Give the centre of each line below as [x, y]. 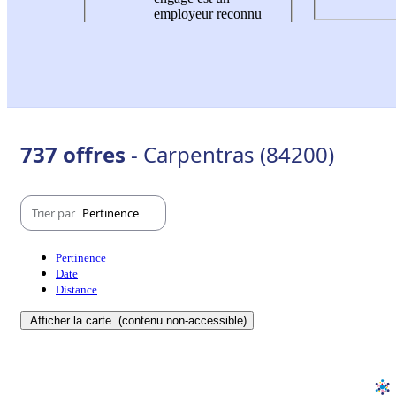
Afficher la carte [72, 321]
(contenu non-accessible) [181, 321]
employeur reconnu [208, 13]
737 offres [76, 155]
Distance [76, 290]
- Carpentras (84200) [232, 155]
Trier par [55, 213]
